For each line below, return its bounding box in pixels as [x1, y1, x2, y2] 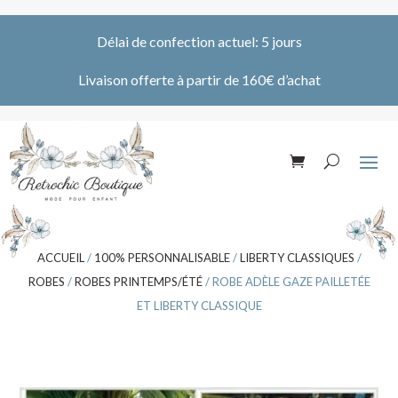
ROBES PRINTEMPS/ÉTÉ [74, 274, 203, 289]
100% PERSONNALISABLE [93, 250, 230, 265]
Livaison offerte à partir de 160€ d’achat [77, 71, 321, 88]
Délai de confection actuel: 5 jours [96, 33, 302, 50]
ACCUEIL [36, 250, 84, 265]
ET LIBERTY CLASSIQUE [136, 298, 262, 313]
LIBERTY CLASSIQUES [239, 250, 354, 265]
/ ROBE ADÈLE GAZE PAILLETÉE [202, 274, 370, 289]
